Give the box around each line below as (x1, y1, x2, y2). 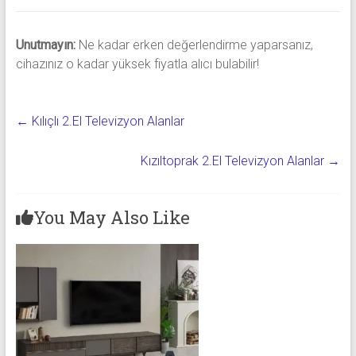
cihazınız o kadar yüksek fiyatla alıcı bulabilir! (15, 56, 259, 72)
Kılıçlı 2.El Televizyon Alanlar (28, 114, 184, 130)
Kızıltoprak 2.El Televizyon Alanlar (141, 153, 328, 169)
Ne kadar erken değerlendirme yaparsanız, (75, 37, 313, 53)
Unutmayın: (15, 37, 75, 53)
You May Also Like (33, 206, 190, 230)
